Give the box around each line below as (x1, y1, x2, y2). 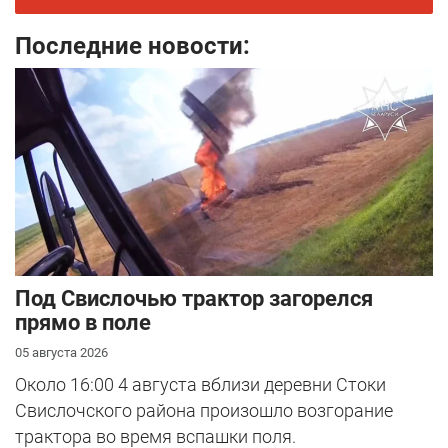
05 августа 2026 (15, 344, 108, 360)
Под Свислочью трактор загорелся (15, 285, 373, 311)
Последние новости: (15, 32, 250, 61)
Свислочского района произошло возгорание (15, 399, 393, 421)
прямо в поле (15, 309, 151, 335)
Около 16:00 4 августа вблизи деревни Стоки (15, 373, 386, 395)
